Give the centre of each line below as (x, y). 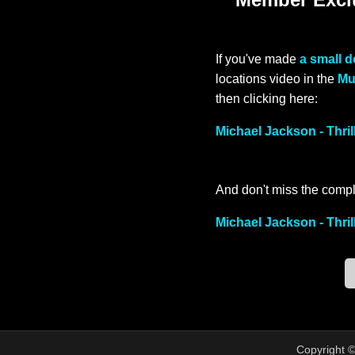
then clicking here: (267, 99)
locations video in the (277, 79)
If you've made (258, 59)
